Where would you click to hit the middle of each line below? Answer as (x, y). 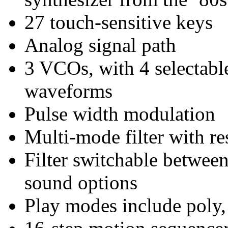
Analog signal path (100, 45)
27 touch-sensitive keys (119, 22)
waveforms (68, 91)
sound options (81, 182)
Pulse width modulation (120, 113)
